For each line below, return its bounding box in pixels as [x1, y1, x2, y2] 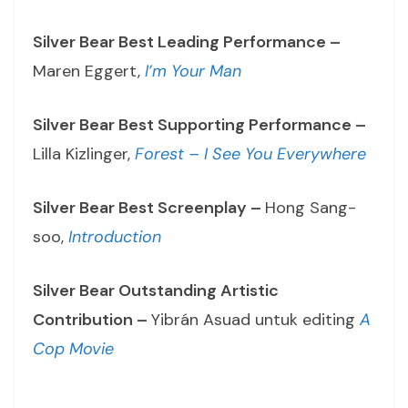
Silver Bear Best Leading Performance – [33, 31, 341, 54]
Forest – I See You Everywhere [135, 143, 366, 166]
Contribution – [33, 309, 151, 331]
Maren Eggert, [33, 60, 145, 83]
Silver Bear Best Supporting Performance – [33, 114, 366, 137]
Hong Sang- [265, 197, 356, 219]
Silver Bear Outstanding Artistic [33, 280, 279, 302]
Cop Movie [33, 338, 114, 361]
